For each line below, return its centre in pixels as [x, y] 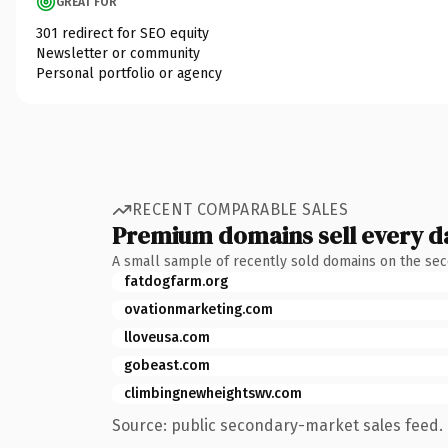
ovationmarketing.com [198, 309]
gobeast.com [167, 365]
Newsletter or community [118, 53]
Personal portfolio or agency [129, 73]
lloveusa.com [167, 337]
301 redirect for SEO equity [122, 33]
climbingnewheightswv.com [213, 393]
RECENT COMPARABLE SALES [240, 209]
